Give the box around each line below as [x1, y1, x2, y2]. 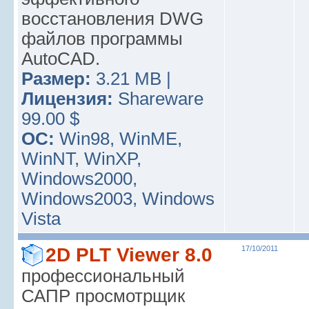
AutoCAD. [21, 49, 100, 68]
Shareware [113, 89, 203, 108]
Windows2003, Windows [21, 189, 215, 208]
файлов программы [21, 29, 183, 48]
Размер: [21, 69, 91, 88]
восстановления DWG [21, 9, 203, 28]
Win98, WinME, [59, 129, 182, 148]
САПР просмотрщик [21, 286, 185, 306]
